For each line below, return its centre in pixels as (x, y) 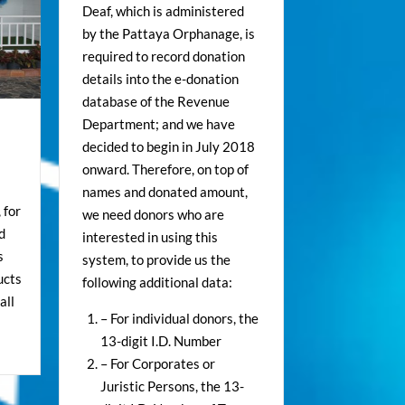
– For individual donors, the (179, 318)
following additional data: (157, 282)
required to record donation (163, 56)
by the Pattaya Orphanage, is (168, 33)
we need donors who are (153, 214)
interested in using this (150, 236)
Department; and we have (158, 123)
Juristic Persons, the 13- (172, 386)
